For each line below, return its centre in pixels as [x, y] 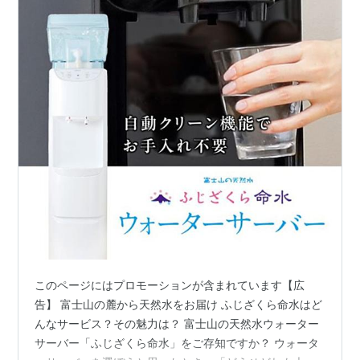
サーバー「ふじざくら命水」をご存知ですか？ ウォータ [177, 343]
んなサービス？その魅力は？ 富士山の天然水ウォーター [177, 324]
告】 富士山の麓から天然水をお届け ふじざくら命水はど [179, 305]
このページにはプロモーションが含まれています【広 [170, 285]
